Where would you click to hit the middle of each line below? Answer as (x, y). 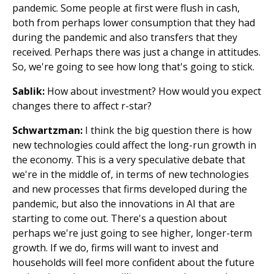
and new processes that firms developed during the (130, 189)
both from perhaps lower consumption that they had (134, 23)
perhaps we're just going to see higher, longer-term (132, 233)
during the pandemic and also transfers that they (125, 37)
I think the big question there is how (167, 130)
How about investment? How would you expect (153, 91)
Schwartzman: (47, 130)
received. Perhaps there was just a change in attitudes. (136, 52)
